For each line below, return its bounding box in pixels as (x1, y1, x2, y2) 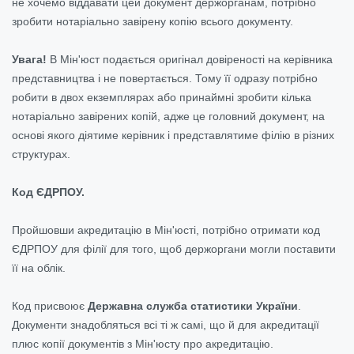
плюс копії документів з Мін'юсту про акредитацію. (12, 337, 273, 350)
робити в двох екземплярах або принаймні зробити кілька (12, 90, 311, 104)
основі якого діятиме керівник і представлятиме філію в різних (12, 128, 334, 141)
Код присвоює (12, 299, 88, 312)
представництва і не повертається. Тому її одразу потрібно (12, 71, 318, 85)
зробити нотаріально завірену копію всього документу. (12, 14, 293, 28)
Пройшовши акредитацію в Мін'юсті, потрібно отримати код (12, 223, 320, 236)
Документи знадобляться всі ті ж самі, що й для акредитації (12, 318, 319, 331)
